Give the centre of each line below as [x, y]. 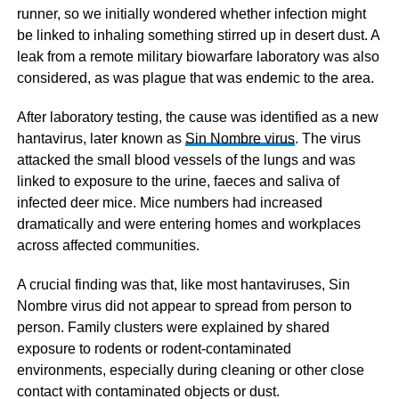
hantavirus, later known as [101, 138]
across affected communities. [108, 245]
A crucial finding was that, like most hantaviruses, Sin [183, 284]
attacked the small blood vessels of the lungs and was [186, 159]
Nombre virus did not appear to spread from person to [184, 305]
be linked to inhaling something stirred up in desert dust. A [198, 35]
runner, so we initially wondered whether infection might [191, 13]
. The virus [327, 138]
